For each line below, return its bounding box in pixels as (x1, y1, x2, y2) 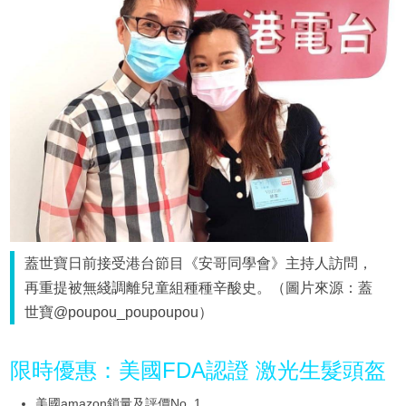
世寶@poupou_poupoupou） (24, 304, 214, 321)
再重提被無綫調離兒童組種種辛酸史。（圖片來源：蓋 (24, 280, 373, 296)
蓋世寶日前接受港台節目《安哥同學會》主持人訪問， (24, 256, 373, 272)
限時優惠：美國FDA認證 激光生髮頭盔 (9, 358, 386, 383)
